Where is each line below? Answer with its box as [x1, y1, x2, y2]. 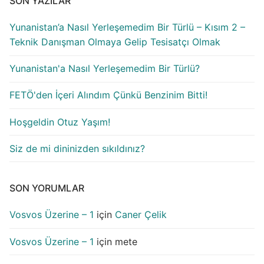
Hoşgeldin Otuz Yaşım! [9, 115, 110, 128]
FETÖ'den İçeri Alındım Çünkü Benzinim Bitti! [9, 89, 207, 101]
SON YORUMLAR [9, 182, 84, 194]
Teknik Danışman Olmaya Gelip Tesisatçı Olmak [9, 35, 220, 48]
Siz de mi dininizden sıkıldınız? [9, 142, 145, 154]
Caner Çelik [115, 209, 167, 221]
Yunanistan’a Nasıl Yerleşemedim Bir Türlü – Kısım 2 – [9, 21, 245, 33]
